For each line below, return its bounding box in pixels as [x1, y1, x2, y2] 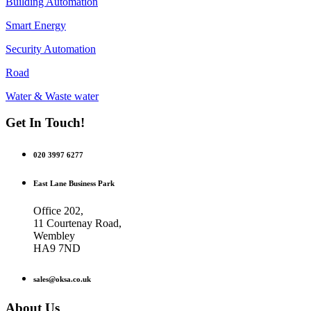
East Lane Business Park [33, 179, 115, 188]
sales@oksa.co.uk [33, 275, 91, 284]
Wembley [33, 230, 75, 242]
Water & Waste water [6, 90, 99, 102]
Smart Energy [6, 19, 66, 31]
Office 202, [33, 205, 83, 217]
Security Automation [6, 42, 96, 55]
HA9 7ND [33, 242, 81, 255]
